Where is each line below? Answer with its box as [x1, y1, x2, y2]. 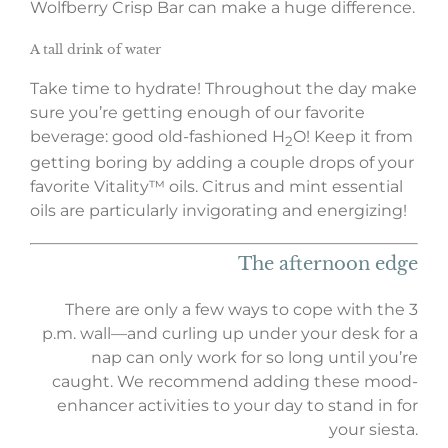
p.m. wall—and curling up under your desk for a [42, 324, 418, 344]
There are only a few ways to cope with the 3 [65, 300, 418, 320]
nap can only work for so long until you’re [91, 348, 418, 368]
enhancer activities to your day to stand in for [57, 396, 418, 416]
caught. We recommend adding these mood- [52, 372, 418, 392]
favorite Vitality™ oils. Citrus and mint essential [30, 176, 403, 196]
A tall [30, 41, 63, 59]
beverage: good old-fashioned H [30, 126, 285, 146]
